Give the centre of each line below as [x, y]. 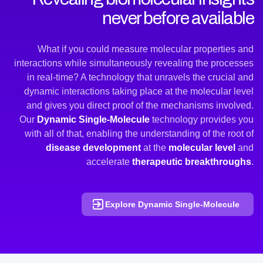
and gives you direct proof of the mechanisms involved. [140, 105]
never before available [178, 18]
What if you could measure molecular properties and [146, 49]
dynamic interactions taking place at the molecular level [139, 91]
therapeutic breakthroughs [192, 162]
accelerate [109, 162]
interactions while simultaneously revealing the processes [134, 63]
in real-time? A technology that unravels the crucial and [140, 77]
